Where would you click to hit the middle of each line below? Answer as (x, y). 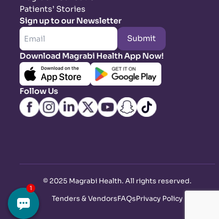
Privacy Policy (159, 199)
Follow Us (39, 91)
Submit (142, 39)
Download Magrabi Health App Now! (92, 56)
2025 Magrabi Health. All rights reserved (120, 181)
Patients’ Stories (53, 9)
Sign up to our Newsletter (71, 21)
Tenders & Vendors (85, 199)
